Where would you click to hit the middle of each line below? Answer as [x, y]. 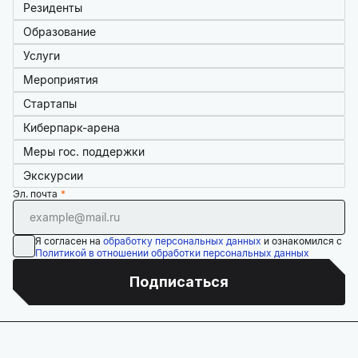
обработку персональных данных [182, 241]
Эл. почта [35, 194]
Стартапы [50, 104]
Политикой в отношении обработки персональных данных [172, 253]
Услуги [42, 56]
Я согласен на [69, 241]
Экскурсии [53, 176]
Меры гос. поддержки [84, 152]
